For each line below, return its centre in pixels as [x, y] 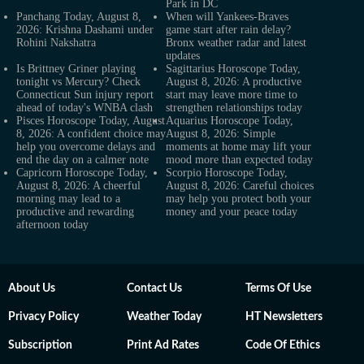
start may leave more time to [232, 95]
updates [183, 56]
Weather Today [164, 317]
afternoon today [52, 225]
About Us [32, 288]
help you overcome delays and [86, 147]
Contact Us [154, 288]
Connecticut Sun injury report [85, 95]
